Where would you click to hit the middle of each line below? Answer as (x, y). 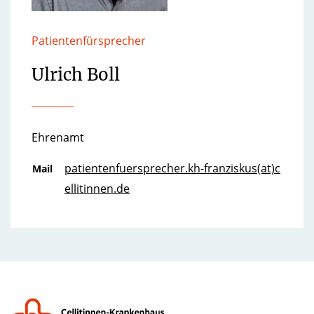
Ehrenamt (58, 137)
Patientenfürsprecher (89, 41)
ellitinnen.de (97, 189)
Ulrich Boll (76, 75)
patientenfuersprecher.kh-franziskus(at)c (172, 168)
